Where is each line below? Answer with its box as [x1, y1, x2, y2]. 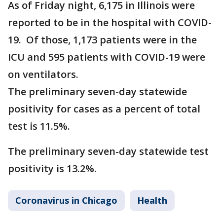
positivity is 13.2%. [8, 162, 97, 175]
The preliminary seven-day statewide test [8, 145, 209, 158]
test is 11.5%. [8, 119, 75, 133]
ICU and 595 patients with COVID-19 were [8, 50, 205, 64]
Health [137, 194, 167, 206]
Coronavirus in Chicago [15, 194, 117, 206]
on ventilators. [8, 68, 81, 81]
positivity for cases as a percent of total [8, 102, 200, 115]
